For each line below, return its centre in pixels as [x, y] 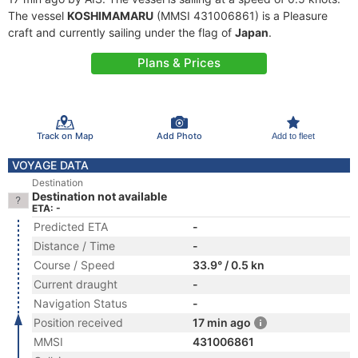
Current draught [76, 284]
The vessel [38, 16]
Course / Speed [74, 265]
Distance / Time [74, 246]
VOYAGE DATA [50, 165]
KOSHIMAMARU [110, 16]
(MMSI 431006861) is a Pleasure [241, 16]
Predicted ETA [71, 227]
